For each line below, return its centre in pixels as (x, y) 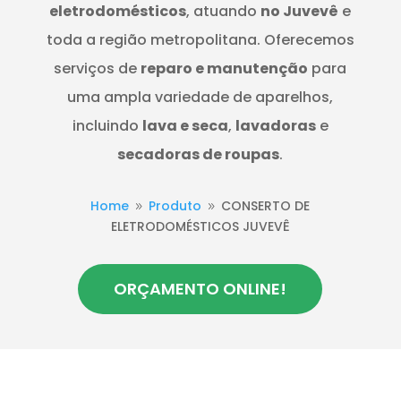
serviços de (98, 68)
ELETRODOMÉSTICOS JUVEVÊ (200, 226)
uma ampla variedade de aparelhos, (200, 97)
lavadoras (275, 125)
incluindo (107, 125)
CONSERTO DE (266, 205)
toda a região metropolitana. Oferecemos (200, 39)
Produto (175, 205)
